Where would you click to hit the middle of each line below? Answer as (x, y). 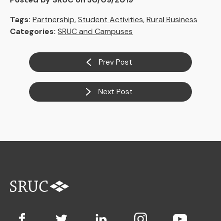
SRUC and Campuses (95, 31)
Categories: (33, 31)
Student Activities (110, 19)
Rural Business (172, 19)
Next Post (116, 92)
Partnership (54, 19)
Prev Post (116, 62)
